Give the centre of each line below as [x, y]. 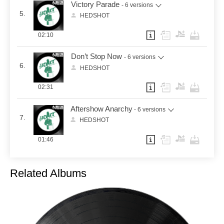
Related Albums [48, 173]
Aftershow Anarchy [101, 109]
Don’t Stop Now [97, 57]
